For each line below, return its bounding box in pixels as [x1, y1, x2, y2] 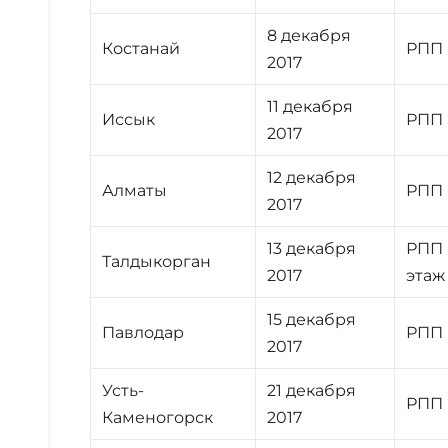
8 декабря [267, 25, 352, 45]
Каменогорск [102, 407, 214, 427]
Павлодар [102, 322, 185, 342]
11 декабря [267, 96, 354, 116]
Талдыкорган [102, 251, 212, 271]
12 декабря [267, 167, 357, 187]
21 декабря [267, 380, 357, 400]
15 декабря [267, 309, 357, 329]
